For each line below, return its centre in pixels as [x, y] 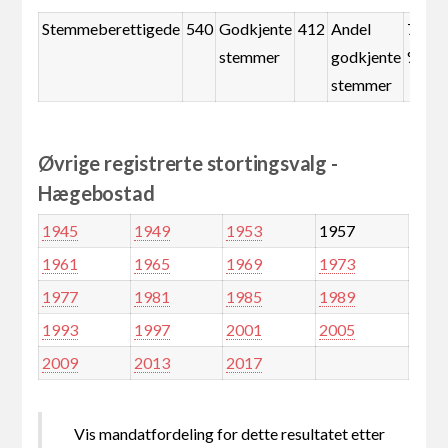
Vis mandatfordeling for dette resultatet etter [230, 434]
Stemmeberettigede [110, 29]
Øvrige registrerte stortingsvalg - [188, 163]
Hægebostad [96, 193]
